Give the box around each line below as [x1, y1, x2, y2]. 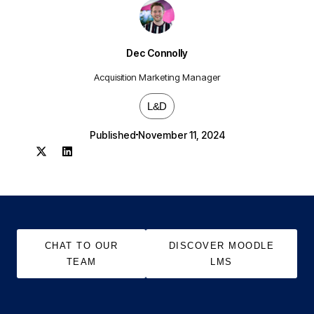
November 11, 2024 [137, 128, 225, 141]
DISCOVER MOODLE [168, 240, 275, 251]
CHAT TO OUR [44, 240, 118, 251]
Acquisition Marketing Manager [94, 71, 220, 83]
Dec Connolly [126, 46, 188, 59]
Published [89, 128, 136, 141]
